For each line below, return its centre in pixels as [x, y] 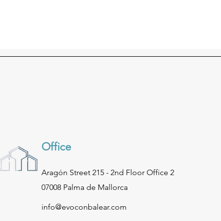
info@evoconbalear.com [84, 207]
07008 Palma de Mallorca [84, 187]
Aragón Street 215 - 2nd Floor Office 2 [108, 172]
